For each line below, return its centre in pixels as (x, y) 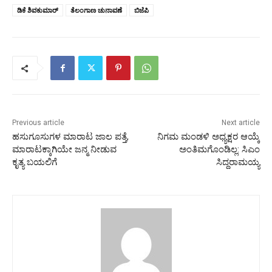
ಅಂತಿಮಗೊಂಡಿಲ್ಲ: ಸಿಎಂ (219, 150)
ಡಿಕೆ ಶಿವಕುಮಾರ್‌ (38, 10)
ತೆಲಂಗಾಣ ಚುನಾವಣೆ (96, 10)
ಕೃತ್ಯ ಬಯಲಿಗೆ (35, 162)
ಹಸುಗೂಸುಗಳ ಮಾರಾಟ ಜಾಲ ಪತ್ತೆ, (70, 137)
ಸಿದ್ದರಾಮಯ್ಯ (238, 162)
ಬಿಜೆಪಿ (141, 10)
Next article (240, 123)
